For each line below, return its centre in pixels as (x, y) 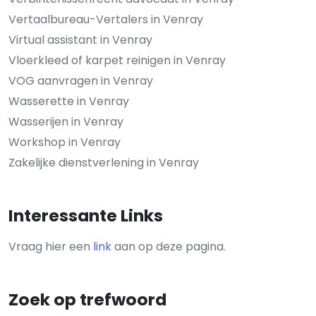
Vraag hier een (51, 247)
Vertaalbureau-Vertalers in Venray (106, 20)
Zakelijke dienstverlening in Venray (104, 163)
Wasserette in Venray (69, 102)
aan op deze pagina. (169, 247)
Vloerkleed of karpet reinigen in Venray (117, 61)
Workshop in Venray (65, 142)
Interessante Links (86, 216)
